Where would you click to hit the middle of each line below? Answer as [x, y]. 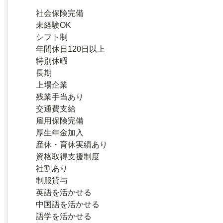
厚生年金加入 [60, 132]
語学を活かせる [64, 216]
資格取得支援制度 [68, 156]
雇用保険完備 [60, 120]
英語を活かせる [64, 192]
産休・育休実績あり [72, 144]
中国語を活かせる [68, 204]
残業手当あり [60, 97]
